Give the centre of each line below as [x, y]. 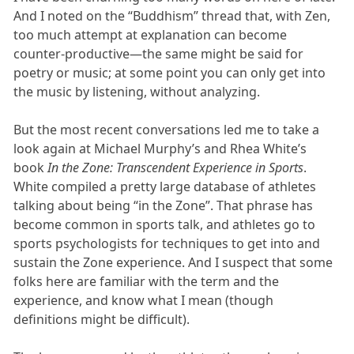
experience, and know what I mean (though [144, 300]
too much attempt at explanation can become [151, 34]
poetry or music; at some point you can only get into [170, 72]
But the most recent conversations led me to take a [167, 129]
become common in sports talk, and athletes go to [165, 224]
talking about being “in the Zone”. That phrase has [164, 205]
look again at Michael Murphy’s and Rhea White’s [160, 148]
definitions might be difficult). [102, 319]
